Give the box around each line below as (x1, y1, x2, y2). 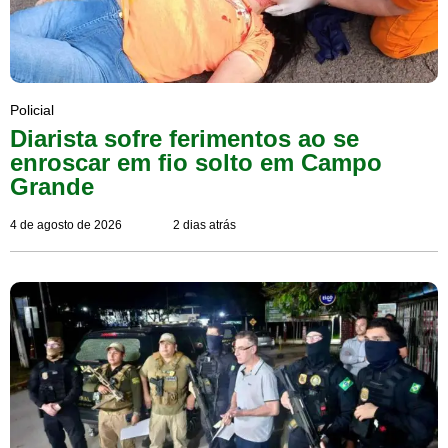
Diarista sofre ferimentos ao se (10, 124, 359, 152)
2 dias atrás (172, 217, 236, 232)
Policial (10, 101, 54, 118)
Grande (10, 172, 94, 200)
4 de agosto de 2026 (10, 217, 122, 232)
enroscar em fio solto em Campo (10, 148, 382, 176)
